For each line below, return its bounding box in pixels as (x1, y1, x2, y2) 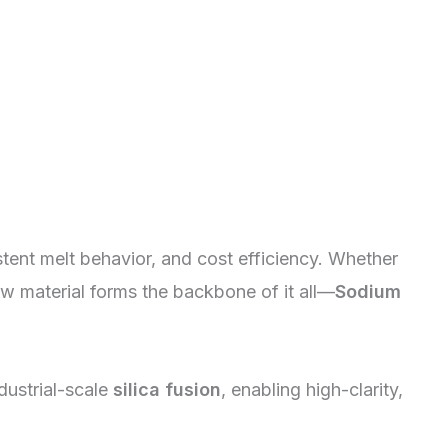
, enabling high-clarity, (221, 378, 403, 400)
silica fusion (113, 378, 221, 400)
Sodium (335, 281, 401, 302)
